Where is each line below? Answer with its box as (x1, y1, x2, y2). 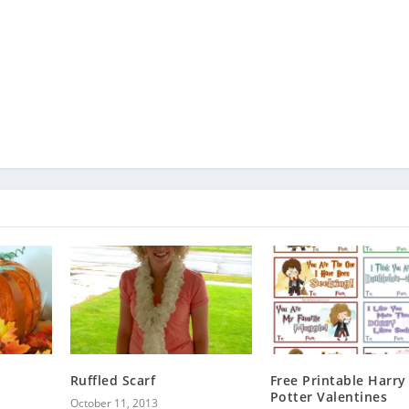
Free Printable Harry (269, 372, 406, 390)
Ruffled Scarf (69, 372, 156, 390)
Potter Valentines (269, 388, 388, 406)
